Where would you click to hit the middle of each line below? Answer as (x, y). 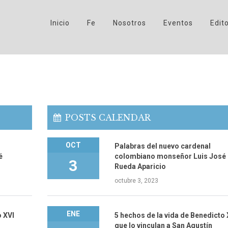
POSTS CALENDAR (108, 117)
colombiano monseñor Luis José (170, 156)
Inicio (60, 23)
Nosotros (130, 23)
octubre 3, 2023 (136, 181)
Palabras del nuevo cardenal (162, 146)
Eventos (178, 23)
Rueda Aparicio (140, 167)
